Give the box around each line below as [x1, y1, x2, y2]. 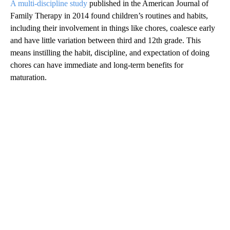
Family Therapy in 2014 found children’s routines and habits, [10, 11, 208, 21]
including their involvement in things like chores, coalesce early [10, 24, 215, 33]
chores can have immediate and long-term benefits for [10, 61, 183, 70]
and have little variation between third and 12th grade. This [10, 36, 201, 45]
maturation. [10, 73, 47, 82]
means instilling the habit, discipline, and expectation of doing [10, 48, 209, 57]
